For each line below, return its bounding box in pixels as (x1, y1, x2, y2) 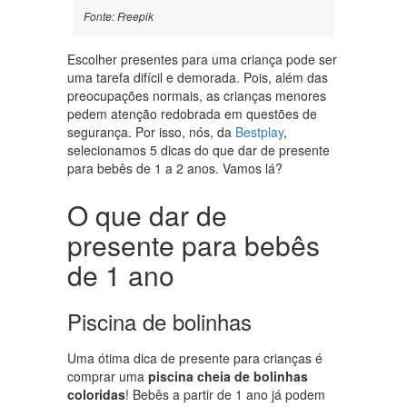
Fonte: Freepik (84, 8, 154, 25)
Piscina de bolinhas (67, 305, 252, 338)
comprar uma (67, 367, 148, 386)
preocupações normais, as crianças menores (67, 86, 326, 105)
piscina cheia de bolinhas (148, 367, 308, 386)
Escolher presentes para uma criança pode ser (67, 50, 337, 69)
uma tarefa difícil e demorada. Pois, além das (67, 68, 328, 87)
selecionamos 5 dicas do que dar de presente (67, 141, 330, 160)
